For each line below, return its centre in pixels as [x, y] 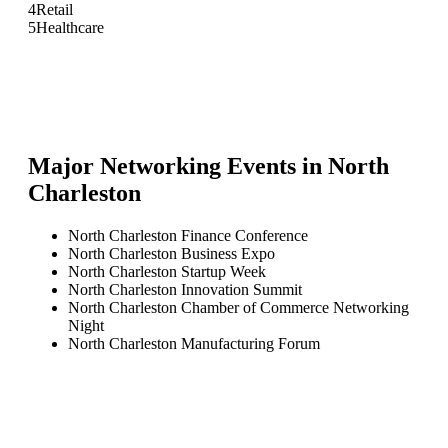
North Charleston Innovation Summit [185, 289]
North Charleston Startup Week [167, 271]
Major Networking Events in [178, 165]
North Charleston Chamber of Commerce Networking [238, 307]
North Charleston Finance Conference [188, 235]
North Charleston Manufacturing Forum [194, 343]
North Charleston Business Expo [171, 253]
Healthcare [70, 27]
